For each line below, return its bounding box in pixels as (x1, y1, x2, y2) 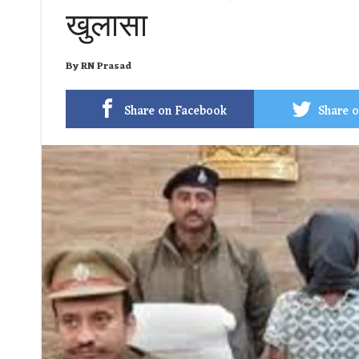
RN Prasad (81, 58, 131, 75)
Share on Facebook (123, 101, 227, 123)
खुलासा (66, 6, 147, 44)
